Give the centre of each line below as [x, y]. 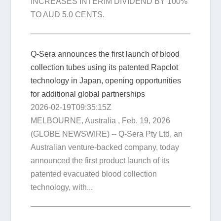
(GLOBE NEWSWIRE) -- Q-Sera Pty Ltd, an [107, 134]
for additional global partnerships [88, 94]
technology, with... [62, 187]
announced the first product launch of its [100, 160]
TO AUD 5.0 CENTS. [68, 14]
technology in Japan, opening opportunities [106, 80]
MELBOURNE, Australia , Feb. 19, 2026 [101, 120]
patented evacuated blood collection [94, 174]
